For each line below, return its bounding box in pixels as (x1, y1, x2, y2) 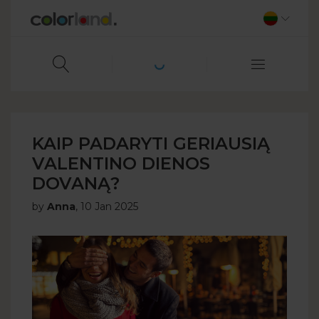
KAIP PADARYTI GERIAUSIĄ (32, 133, 270, 154)
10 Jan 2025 (80, 200, 138, 213)
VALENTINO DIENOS (32, 153, 210, 174)
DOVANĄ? (32, 173, 120, 194)
